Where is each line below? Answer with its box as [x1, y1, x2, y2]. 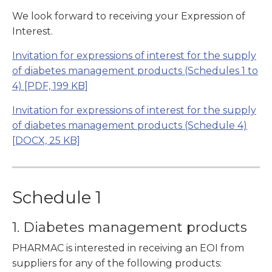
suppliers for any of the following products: [12, 257, 222, 270]
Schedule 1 [12, 187, 101, 208]
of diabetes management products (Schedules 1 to [12, 65, 258, 77]
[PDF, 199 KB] [22, 80, 88, 92]
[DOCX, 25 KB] [12, 135, 80, 147]
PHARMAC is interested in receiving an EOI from [12, 242, 244, 254]
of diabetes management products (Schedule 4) [12, 120, 247, 132]
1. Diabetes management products [12, 219, 247, 236]
